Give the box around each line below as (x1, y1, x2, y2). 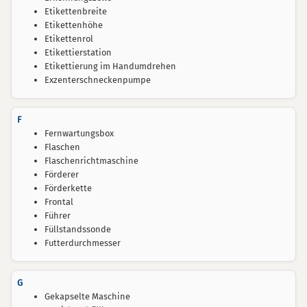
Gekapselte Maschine (45, 291, 130, 302)
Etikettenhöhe (45, 20, 103, 30)
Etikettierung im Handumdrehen (45, 61, 176, 71)
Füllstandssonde (45, 224, 111, 234)
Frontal (45, 197, 73, 207)
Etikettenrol (45, 34, 93, 44)
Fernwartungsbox (45, 128, 114, 138)
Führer (45, 210, 71, 221)
